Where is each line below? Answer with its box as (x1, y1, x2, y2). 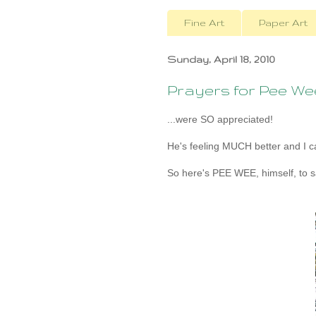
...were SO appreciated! (167, 114, 273, 126)
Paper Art (259, 17, 308, 29)
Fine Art (184, 17, 224, 29)
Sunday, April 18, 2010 (167, 54, 275, 66)
